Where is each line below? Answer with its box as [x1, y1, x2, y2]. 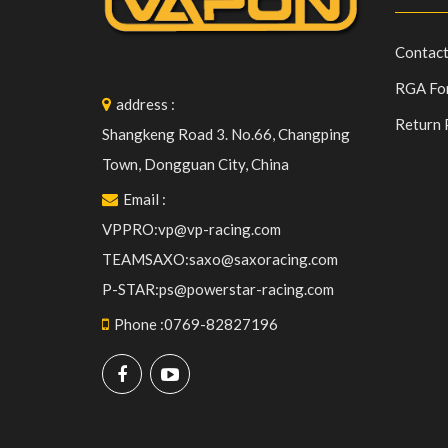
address [116, 95, 168, 114]
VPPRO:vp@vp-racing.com [102, 220, 281, 239]
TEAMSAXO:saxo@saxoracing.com [102, 250, 338, 269]
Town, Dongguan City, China [102, 155, 289, 174]
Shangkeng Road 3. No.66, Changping [102, 125, 350, 144]
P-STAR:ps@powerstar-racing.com [102, 280, 334, 299]
